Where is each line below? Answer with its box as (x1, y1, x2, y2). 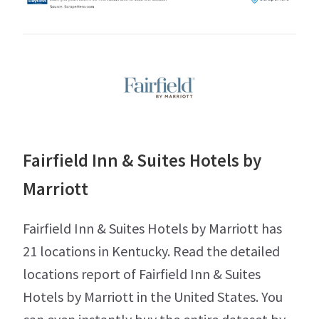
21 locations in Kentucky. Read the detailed (23, 242, 280, 261)
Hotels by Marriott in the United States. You (23, 288, 283, 306)
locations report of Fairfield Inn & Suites (23, 265, 261, 283)
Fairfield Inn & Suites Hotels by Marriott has (23, 219, 282, 238)
